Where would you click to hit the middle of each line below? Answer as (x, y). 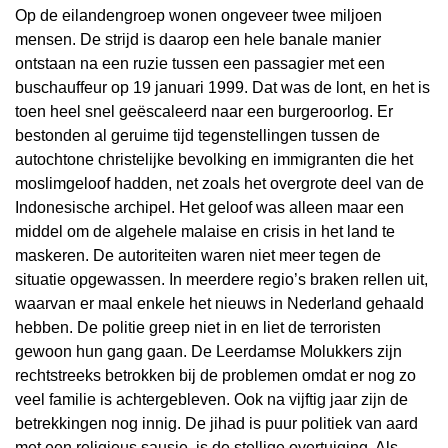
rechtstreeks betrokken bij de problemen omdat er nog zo (215, 375)
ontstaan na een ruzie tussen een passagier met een (200, 63)
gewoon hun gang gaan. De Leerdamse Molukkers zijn (208, 351)
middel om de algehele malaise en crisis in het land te (205, 231)
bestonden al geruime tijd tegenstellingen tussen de (197, 135)
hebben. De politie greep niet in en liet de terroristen (198, 327)
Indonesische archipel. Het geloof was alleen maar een (209, 207)
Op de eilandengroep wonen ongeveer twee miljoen (198, 15)
